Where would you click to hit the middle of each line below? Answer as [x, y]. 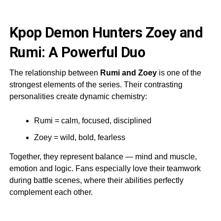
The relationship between [55, 73]
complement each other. [51, 192]
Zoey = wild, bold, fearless [79, 137]
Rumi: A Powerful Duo [77, 52]
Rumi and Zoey [128, 73]
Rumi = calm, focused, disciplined [92, 120]
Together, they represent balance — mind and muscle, [103, 156]
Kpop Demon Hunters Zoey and [106, 32]
